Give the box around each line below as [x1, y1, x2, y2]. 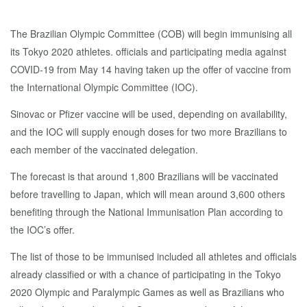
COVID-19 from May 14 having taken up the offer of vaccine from [10, 62, 291, 76]
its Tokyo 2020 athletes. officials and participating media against [10, 45, 286, 58]
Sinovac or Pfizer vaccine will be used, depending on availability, [10, 107, 287, 121]
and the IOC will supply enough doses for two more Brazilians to [10, 125, 287, 138]
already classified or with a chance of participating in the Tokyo [10, 267, 281, 281]
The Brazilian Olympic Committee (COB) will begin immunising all [10, 27, 292, 40]
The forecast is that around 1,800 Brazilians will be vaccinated [10, 169, 278, 183]
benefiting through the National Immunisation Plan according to [10, 205, 283, 219]
